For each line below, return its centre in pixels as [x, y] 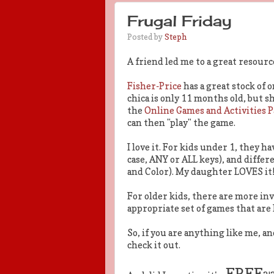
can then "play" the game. [181, 123]
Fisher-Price [154, 86]
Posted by [146, 36]
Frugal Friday [180, 20]
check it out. [154, 245]
